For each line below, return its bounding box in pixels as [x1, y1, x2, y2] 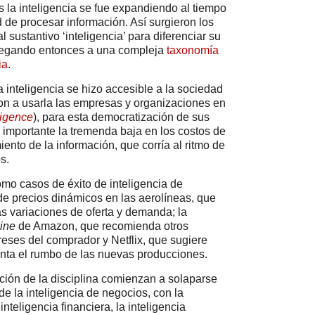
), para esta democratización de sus [33, 111, 210, 124]
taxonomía [167, 44, 219, 57]
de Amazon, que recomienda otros [15, 220, 188, 233]
